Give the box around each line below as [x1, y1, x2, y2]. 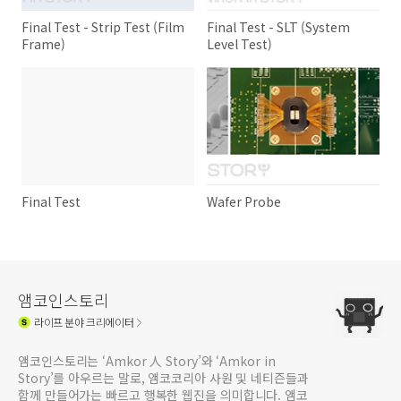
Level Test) [207, 34, 273, 53]
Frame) [21, 34, 65, 53]
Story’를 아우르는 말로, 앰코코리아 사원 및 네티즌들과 [18, 368, 309, 387]
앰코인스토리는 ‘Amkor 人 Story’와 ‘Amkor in [18, 351, 276, 370]
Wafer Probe [207, 192, 282, 210]
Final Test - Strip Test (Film [21, 17, 184, 36]
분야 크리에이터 [62, 314, 134, 330]
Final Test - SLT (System [207, 17, 351, 36]
